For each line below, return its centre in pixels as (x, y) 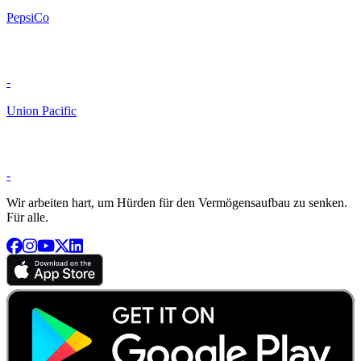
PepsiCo (28, 18)
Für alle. (27, 218)
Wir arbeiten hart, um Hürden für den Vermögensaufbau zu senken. (177, 203)
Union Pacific (41, 111)
